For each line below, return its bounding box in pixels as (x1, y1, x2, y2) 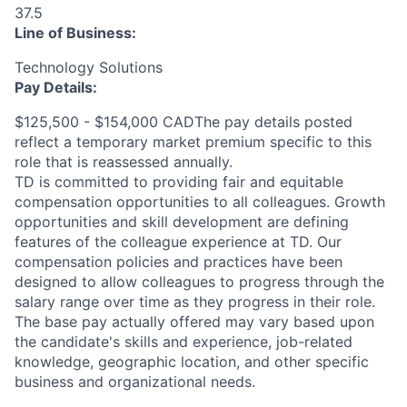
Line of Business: (15, 24, 136, 43)
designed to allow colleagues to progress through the (15, 273, 384, 292)
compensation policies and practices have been (15, 253, 342, 272)
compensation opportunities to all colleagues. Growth (15, 193, 385, 212)
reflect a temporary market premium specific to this (15, 133, 372, 152)
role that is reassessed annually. (15, 153, 233, 172)
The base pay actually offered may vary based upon (15, 313, 374, 332)
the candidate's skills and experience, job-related (15, 333, 352, 352)
